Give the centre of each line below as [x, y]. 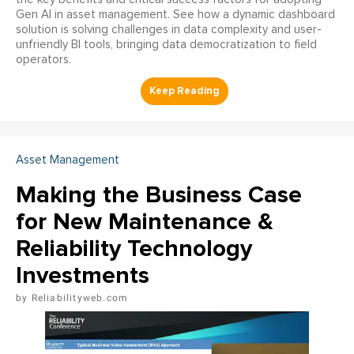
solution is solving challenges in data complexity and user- [169, 29]
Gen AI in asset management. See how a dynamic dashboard [175, 14]
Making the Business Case [159, 194]
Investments [83, 275]
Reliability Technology [134, 248]
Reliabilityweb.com [80, 298]
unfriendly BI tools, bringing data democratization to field [166, 44]
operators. [43, 59]
